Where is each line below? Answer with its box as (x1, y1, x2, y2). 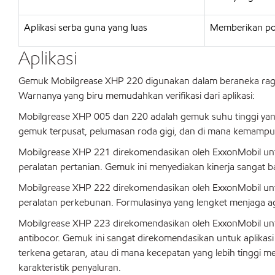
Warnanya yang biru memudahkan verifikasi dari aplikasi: (18, 89, 255, 102)
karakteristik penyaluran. (18, 261, 121, 274)
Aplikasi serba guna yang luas (24, 21, 147, 34)
